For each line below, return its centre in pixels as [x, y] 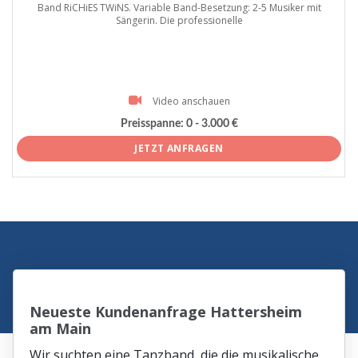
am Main [61, 329]
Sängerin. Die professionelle [179, 21]
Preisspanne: [152, 123]
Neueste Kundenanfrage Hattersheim [166, 312]
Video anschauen [191, 101]
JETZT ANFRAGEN [179, 149]
